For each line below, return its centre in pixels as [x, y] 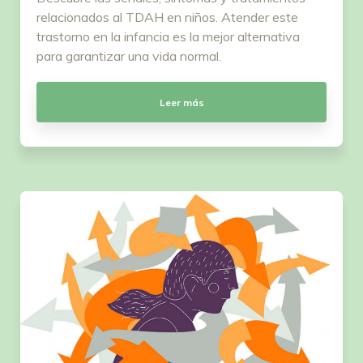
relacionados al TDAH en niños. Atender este [167, 17]
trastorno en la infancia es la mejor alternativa [168, 37]
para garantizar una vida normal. [129, 56]
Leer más [181, 102]
